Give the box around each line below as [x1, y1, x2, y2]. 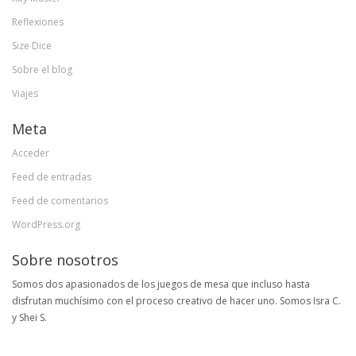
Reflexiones [12, 14, 64, 29]
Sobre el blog [12, 62, 72, 76]
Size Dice [12, 38, 52, 52]
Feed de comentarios [12, 193, 108, 207]
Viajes [12, 86, 38, 100]
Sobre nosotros [12, 250, 118, 269]
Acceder [12, 145, 49, 160]
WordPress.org [12, 217, 80, 231]
